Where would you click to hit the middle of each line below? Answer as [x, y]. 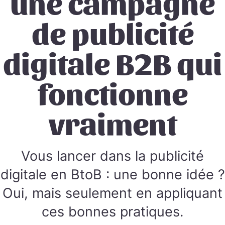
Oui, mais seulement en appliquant [113, 193]
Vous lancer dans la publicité [113, 156]
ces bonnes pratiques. [113, 212]
